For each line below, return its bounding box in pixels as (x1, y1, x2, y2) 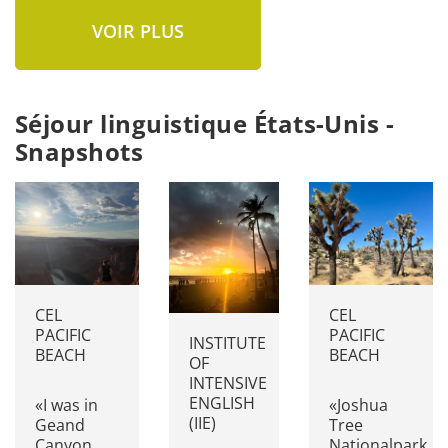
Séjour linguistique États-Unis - (15, 107, 395, 140)
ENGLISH (189, 392, 256, 415)
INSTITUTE (189, 332, 267, 355)
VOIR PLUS (92, 19, 184, 43)
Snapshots (15, 135, 144, 168)
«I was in (35, 394, 98, 417)
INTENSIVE (189, 372, 268, 395)
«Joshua (328, 394, 388, 417)
